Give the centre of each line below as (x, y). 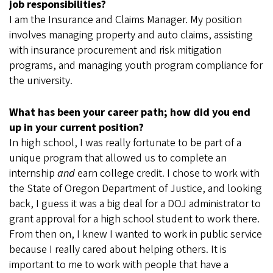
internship (33, 174)
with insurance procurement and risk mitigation (115, 51)
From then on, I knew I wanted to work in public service (136, 235)
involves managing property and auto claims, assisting (131, 35)
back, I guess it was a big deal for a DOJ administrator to (135, 204)
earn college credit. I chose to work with (167, 174)
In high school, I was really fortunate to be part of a (125, 143)
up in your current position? (76, 128)
